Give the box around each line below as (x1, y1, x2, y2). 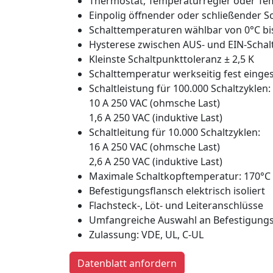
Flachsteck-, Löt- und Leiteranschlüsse (89, 199, 263, 213)
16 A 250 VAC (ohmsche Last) (89, 140, 220, 154)
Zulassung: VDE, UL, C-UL (89, 228, 204, 242)
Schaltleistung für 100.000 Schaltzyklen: (89, 82, 271, 96)
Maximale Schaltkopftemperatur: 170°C (89, 169, 271, 183)
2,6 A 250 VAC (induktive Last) (89, 155, 222, 169)
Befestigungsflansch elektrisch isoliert (89, 184, 265, 198)
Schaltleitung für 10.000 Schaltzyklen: (89, 126, 260, 140)
